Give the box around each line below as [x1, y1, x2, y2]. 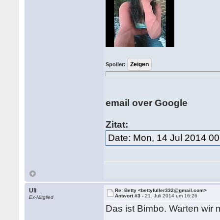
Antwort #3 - [115, 193, 145, 198]
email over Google [106, 98, 188, 108]
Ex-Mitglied [29, 194, 54, 200]
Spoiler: [106, 61, 126, 67]
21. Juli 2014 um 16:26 [145, 193, 198, 198]
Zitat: [106, 119, 129, 130]
